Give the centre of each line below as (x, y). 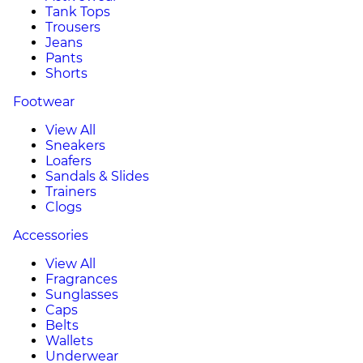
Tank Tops (78, 12)
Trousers (73, 27)
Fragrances (81, 279)
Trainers (71, 192)
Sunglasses (82, 295)
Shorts (66, 73)
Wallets (69, 341)
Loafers (68, 161)
